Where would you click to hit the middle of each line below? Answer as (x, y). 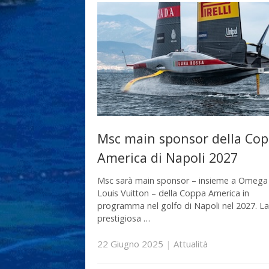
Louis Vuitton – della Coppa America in (173, 193)
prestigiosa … (124, 218)
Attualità (191, 244)
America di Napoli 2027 (168, 158)
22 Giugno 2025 (130, 244)
